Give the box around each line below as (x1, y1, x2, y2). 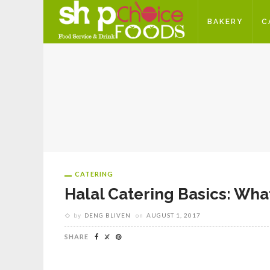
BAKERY (207, 17, 243, 26)
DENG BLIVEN (84, 212, 131, 219)
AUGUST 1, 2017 (146, 212, 201, 219)
